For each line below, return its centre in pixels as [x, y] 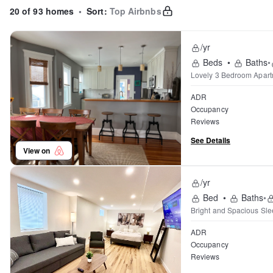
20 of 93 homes [42, 11]
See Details [211, 140]
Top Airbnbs [135, 11]
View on [38, 151]
